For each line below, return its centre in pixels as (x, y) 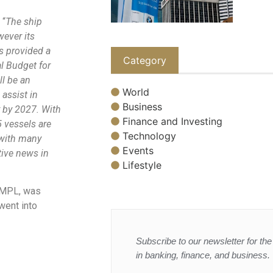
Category (145, 61)
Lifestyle (142, 165)
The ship (24, 21)
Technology (149, 136)
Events (138, 150)
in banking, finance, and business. (203, 255)
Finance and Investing (172, 121)
